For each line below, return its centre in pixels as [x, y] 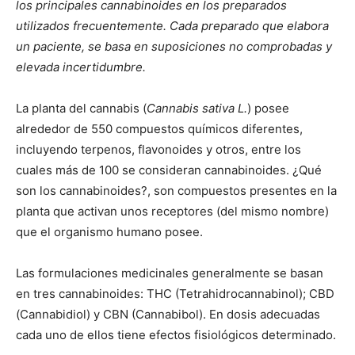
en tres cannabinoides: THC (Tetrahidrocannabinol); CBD [175, 294]
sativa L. [225, 108]
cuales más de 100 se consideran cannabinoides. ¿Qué [169, 170]
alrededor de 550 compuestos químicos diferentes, [159, 129]
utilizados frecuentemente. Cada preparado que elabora [172, 26]
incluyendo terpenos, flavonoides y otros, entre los [158, 149]
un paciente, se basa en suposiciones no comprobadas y [174, 46]
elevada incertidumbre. [81, 67]
